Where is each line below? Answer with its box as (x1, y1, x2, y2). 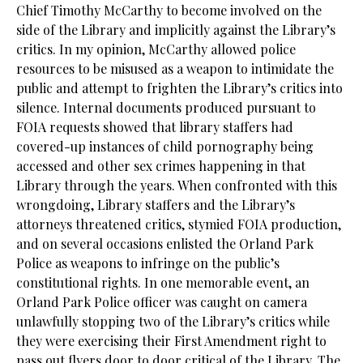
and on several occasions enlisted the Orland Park (16, 235, 314, 252)
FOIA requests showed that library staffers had (16, 118, 293, 135)
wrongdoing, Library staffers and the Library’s (16, 196, 295, 213)
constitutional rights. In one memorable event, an (16, 274, 310, 291)
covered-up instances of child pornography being (16, 138, 314, 155)
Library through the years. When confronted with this (16, 177, 337, 194)
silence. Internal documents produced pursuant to (16, 99, 316, 116)
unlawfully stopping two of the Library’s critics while (16, 313, 330, 330)
